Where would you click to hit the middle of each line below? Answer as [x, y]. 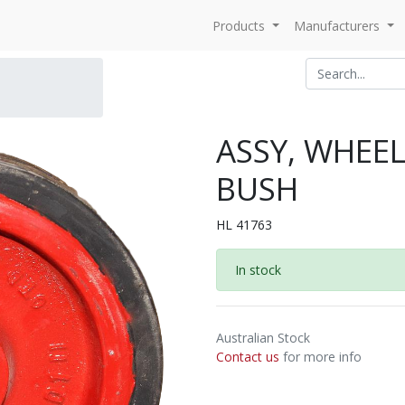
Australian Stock [263, 338]
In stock [258, 270]
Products [239, 25]
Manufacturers [337, 25]
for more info [320, 357]
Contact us [248, 357]
